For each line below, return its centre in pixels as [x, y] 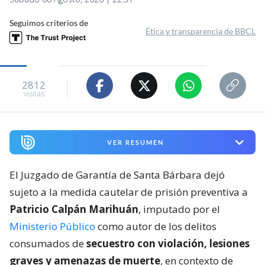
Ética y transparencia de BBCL [201, 31]
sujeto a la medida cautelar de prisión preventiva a [129, 192]
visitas [34, 93]
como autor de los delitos [156, 227]
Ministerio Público [52, 227]
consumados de [48, 244]
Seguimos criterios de [49, 23]
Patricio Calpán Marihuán [74, 209]
